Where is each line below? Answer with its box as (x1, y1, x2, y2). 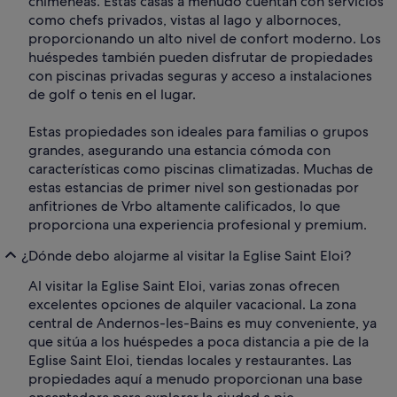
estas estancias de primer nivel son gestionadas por (28, 178, 359, 198)
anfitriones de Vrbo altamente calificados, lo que (28, 197, 340, 216)
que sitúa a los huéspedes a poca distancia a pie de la (28, 332, 369, 352)
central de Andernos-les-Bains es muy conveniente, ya (28, 314, 377, 333)
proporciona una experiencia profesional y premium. (28, 215, 367, 235)
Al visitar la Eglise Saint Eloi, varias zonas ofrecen (28, 276, 339, 296)
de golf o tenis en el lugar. (28, 85, 196, 105)
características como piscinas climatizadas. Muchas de (28, 160, 373, 179)
